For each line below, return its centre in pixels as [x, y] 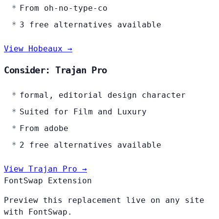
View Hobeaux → [38, 48]
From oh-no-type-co [64, 8]
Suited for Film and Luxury [83, 112]
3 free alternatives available [90, 24]
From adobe [44, 129]
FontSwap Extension [48, 181]
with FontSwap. [38, 212]
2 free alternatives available [90, 145]
